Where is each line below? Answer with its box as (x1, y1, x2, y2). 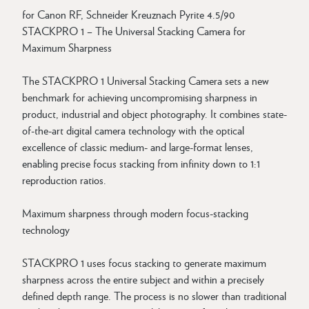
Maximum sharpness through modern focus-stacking (22, 205, 248, 221)
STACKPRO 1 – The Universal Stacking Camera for (22, 23, 246, 39)
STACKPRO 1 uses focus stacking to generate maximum (22, 255, 266, 270)
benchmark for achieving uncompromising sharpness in (22, 89, 257, 105)
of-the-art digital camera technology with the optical (22, 122, 244, 138)
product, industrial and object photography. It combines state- (22, 106, 287, 121)
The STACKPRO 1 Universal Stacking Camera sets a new (22, 72, 269, 88)
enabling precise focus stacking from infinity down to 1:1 (22, 155, 260, 171)
